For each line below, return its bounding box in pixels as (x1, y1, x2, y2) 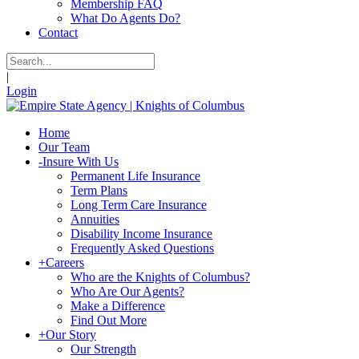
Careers (46, 256, 84, 269)
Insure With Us (42, 155, 119, 168)
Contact (38, 26, 78, 39)
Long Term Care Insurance (71, 198, 207, 212)
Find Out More (71, 313, 147, 327)
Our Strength (71, 342, 136, 356)
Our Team (38, 140, 90, 154)
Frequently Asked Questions (71, 241, 214, 255)
